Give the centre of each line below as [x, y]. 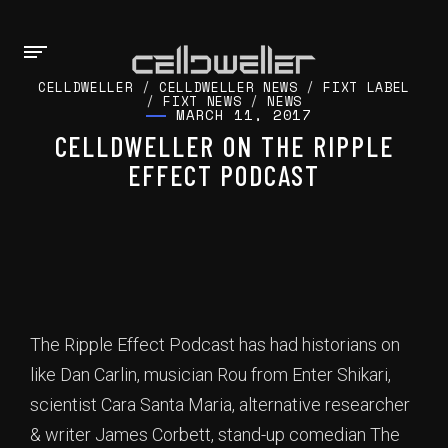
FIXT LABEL [366, 87]
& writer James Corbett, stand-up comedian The [215, 434]
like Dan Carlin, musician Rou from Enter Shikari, [210, 374]
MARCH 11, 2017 [244, 114]
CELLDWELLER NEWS [228, 87]
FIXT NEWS [202, 101]
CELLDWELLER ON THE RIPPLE [224, 146]
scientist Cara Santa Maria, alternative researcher [220, 404]
